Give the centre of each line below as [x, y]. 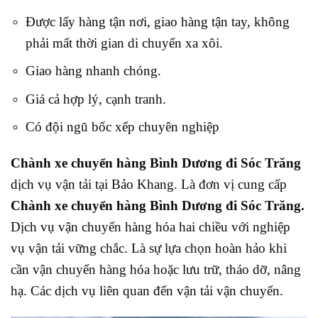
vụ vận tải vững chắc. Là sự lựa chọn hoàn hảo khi [149, 248]
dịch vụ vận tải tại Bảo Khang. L [100, 185]
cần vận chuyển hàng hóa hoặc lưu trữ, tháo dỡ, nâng [156, 270]
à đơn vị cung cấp [238, 185]
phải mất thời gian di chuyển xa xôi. [124, 43]
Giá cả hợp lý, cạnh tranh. [95, 99]
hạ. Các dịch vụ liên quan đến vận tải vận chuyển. [147, 291]
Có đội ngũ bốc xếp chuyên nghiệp [122, 127]
